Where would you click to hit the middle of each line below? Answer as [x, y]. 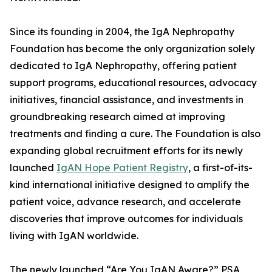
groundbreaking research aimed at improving [117, 117]
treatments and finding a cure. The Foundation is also [135, 134]
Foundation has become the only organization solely [132, 49]
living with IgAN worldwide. [74, 236]
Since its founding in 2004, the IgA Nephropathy [122, 32]
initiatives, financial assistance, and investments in [127, 100]
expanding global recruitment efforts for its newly [126, 151]
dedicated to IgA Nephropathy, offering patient [123, 66]
